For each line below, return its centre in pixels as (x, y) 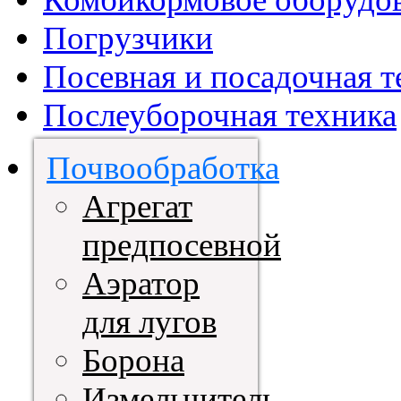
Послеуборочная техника (220, 115)
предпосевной (182, 244)
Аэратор (141, 283)
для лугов (149, 321)
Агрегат (137, 206)
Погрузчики (128, 38)
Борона (133, 360)
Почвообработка (163, 167)
